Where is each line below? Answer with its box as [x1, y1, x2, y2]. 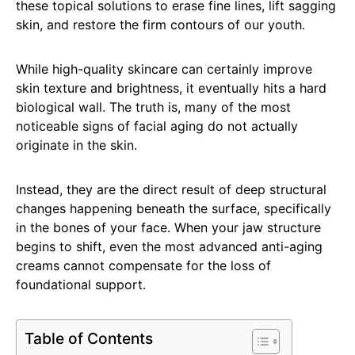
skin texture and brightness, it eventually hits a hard [16, 80, 326, 97]
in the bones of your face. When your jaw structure [16, 219, 321, 236]
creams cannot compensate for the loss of [16, 258, 271, 274]
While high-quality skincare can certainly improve [16, 61, 312, 78]
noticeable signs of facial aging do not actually [16, 118, 298, 135]
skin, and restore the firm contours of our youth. [16, 17, 305, 33]
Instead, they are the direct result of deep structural [16, 181, 326, 198]
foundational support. [16, 277, 146, 293]
